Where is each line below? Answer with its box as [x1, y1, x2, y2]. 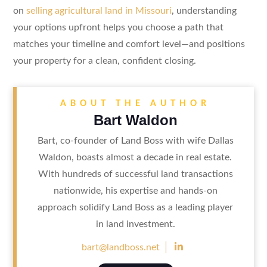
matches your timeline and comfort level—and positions [13, 39, 245, 49]
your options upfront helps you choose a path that [13, 22, 223, 32]
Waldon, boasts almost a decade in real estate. [39, 152, 232, 162]
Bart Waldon [93, 111, 178, 128]
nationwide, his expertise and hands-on [53, 185, 218, 195]
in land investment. [95, 219, 175, 229]
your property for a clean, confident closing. [13, 55, 196, 66]
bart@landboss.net [82, 242, 160, 252]
